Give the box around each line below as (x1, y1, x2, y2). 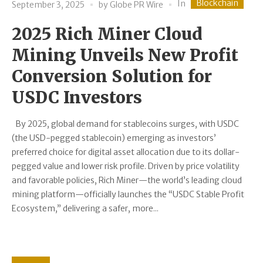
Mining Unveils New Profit (12, 45, 238, 66)
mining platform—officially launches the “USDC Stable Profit (12, 189, 244, 200)
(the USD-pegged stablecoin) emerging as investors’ (12, 133, 216, 144)
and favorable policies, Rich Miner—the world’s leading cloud (12, 175, 242, 186)
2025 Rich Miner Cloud (12, 23, 203, 45)
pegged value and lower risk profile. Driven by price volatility (12, 161, 240, 172)
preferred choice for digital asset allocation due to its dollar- (12, 147, 240, 158)
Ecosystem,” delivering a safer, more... (12, 203, 159, 214)
